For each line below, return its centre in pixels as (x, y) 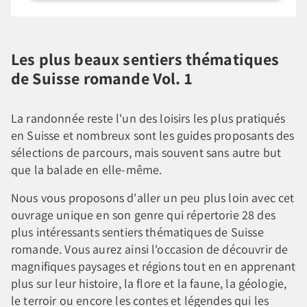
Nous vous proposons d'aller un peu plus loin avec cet (153, 197)
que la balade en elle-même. (87, 169)
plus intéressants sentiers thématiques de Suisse (137, 232)
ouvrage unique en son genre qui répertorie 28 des (143, 214)
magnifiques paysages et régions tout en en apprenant (153, 266)
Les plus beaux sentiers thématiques (145, 59)
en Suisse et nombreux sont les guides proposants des (153, 135)
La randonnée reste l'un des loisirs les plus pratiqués (148, 118)
